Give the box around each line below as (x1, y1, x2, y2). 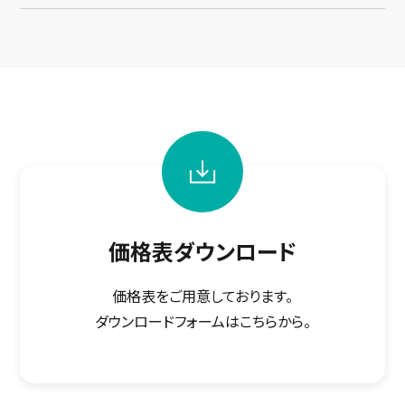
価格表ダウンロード (108, 235, 297, 268)
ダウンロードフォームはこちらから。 (94, 310, 311, 333)
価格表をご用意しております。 (112, 285, 293, 307)
